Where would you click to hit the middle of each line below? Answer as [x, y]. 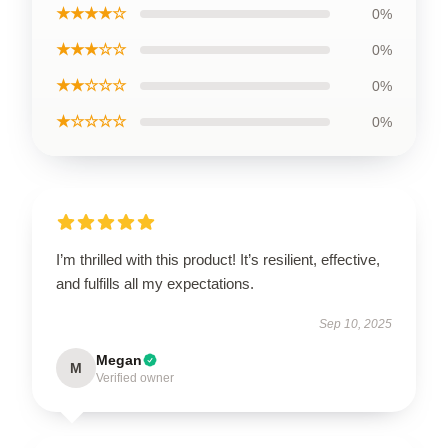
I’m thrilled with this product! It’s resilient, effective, [218, 259]
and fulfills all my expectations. [155, 283]
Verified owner [135, 377]
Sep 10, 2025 [355, 323]
